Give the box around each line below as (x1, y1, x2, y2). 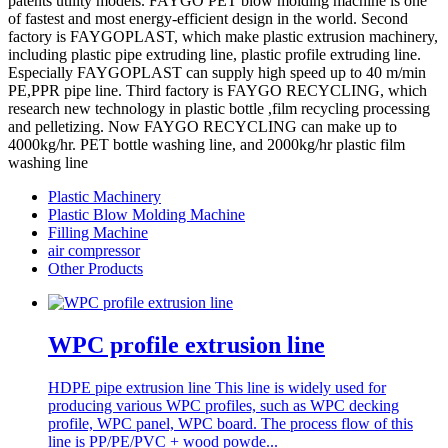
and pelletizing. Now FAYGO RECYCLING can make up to (8, 117, 397, 135)
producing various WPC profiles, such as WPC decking (48, 396, 399, 414)
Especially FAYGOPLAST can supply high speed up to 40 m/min (8, 63, 426, 81)
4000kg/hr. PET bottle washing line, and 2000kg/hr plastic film (8, 135, 405, 153)
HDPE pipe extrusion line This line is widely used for (48, 378, 386, 396)
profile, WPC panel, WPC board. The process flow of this (48, 414, 413, 432)
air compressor (48, 241, 140, 259)
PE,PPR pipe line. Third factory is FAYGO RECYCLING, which (8, 81, 427, 99)
